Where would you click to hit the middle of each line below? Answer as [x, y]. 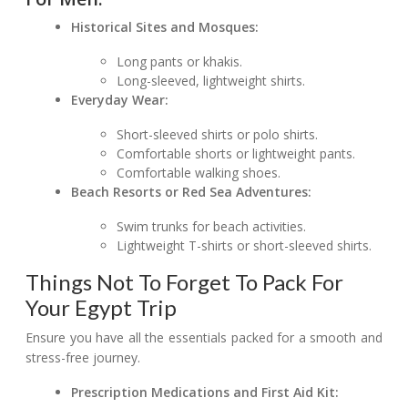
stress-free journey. [83, 358]
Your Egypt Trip [101, 308]
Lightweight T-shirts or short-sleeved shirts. [245, 246]
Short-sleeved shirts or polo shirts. [218, 135]
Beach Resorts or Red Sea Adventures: [192, 192]
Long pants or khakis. [180, 62]
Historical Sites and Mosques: [165, 27]
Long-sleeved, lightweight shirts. [211, 81]
